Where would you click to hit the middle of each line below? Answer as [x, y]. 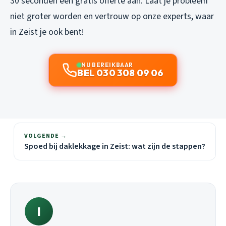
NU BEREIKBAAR [107, 65]
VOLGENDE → [46, 136]
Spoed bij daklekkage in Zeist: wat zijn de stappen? [115, 146]
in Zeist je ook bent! [47, 32]
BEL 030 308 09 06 [121, 73]
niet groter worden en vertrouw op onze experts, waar [112, 16]
